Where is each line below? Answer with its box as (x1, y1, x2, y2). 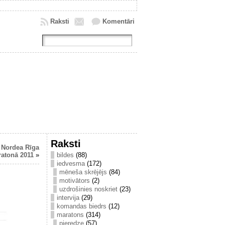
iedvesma (57, 160, 85, 167)
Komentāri (102, 18, 135, 25)
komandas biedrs (57, 202, 106, 210)
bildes (57, 151, 74, 159)
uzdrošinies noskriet (59, 185, 118, 193)
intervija (57, 194, 79, 201)
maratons (57, 211, 84, 218)
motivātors (59, 177, 90, 184)
